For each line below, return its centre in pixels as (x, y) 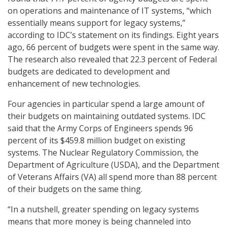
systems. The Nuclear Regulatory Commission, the (103, 153)
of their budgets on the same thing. (75, 189)
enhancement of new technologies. (74, 84)
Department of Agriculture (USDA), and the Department (113, 165)
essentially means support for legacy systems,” (97, 23)
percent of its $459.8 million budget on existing (97, 141)
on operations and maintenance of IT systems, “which (109, 11)
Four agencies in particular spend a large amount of (106, 104)
